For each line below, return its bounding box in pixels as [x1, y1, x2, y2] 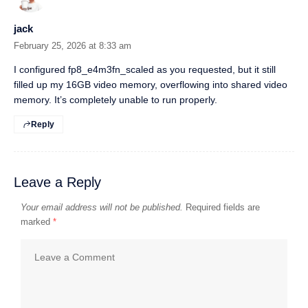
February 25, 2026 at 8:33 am [14, 41, 131, 52]
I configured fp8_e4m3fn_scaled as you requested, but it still [14, 64, 276, 76]
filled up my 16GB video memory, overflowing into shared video [14, 79, 287, 91]
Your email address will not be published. [21, 202, 183, 213]
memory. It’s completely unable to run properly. [14, 94, 217, 106]
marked [21, 217, 53, 228]
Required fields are [186, 202, 260, 213]
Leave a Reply [14, 175, 101, 190]
